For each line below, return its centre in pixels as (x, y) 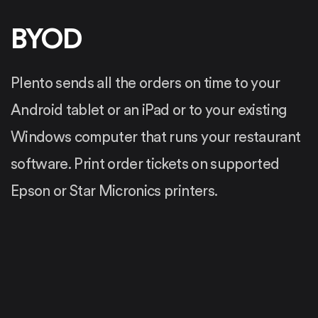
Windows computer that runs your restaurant (156, 137)
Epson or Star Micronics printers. (114, 191)
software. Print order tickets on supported (145, 164)
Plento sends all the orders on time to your (146, 83)
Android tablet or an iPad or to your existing (149, 110)
